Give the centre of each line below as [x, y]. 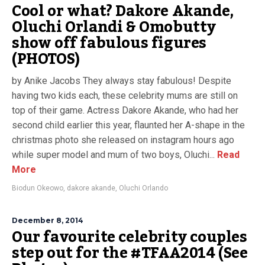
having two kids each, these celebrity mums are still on [125, 96]
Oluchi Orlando [143, 188]
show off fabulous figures [109, 43]
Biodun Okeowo [38, 188]
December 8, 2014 [48, 220]
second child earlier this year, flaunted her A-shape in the [128, 125]
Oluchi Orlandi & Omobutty [114, 27]
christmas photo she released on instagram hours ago [123, 140]
